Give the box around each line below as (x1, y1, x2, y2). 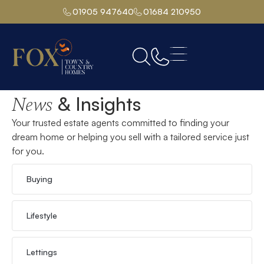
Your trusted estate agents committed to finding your (12, 117, 229, 128)
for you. (12, 145, 44, 157)
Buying (27, 174, 52, 184)
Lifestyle (27, 210, 57, 220)
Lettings (27, 247, 57, 257)
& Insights (53, 92, 141, 115)
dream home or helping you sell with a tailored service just (12, 131, 249, 143)
